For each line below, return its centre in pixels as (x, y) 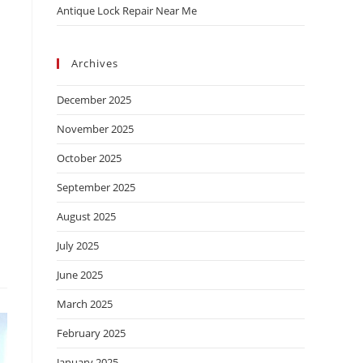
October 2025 (89, 158)
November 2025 (95, 129)
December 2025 (94, 100)
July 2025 (78, 246)
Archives (95, 63)
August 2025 (86, 216)
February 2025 (91, 333)
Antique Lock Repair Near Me (127, 11)
